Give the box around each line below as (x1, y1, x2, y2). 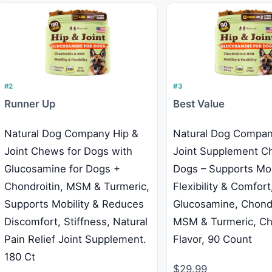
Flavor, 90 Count (173, 233, 253, 246)
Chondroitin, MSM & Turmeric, (4, 180, 149, 193)
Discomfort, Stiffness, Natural (4, 216, 148, 228)
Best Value (173, 98, 225, 110)
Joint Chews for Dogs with (4, 145, 132, 158)
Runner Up (4, 98, 55, 110)
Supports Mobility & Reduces (4, 198, 144, 211)
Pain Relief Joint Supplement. (4, 233, 146, 246)
